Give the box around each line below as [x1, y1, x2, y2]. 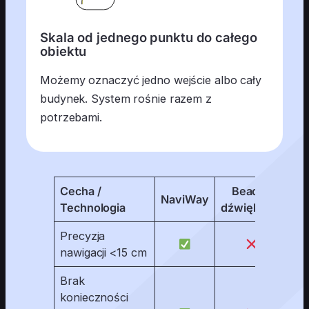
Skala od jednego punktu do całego [40, 30, 257, 46]
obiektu [40, 43, 87, 59]
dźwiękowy [221, 201, 283, 215]
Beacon [231, 184, 272, 199]
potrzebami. [40, 110, 102, 124]
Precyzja [60, 229, 106, 243]
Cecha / [60, 184, 101, 199]
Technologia [60, 201, 126, 215]
